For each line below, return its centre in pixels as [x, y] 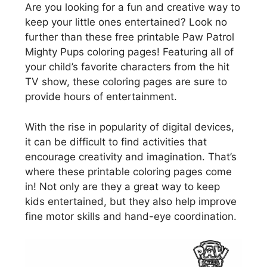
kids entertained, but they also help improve [131, 201]
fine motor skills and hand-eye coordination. [131, 216]
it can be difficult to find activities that [116, 142]
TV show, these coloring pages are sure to [126, 82]
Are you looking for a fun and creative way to [133, 7]
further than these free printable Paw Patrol [130, 37]
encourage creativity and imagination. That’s [131, 156]
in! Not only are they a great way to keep [122, 186]
